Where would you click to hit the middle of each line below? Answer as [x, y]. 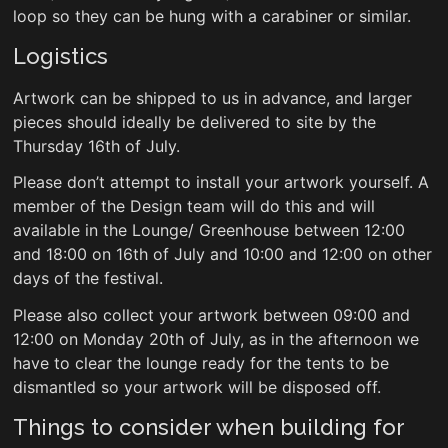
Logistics [60, 56]
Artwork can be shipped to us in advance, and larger [212, 97]
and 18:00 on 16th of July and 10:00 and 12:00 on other [222, 254]
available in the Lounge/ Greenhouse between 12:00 [208, 230]
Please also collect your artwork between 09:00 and [211, 314]
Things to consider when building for [208, 427]
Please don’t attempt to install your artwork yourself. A [220, 182]
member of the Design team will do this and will [193, 206]
